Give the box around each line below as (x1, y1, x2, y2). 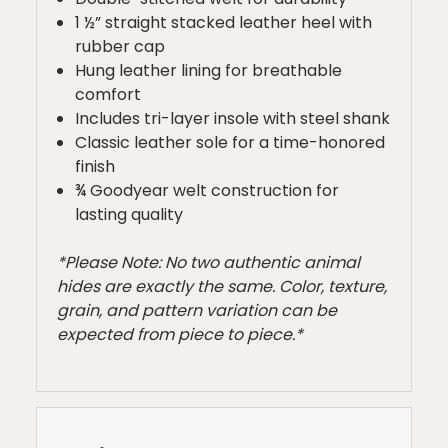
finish (75, 154, 116, 178)
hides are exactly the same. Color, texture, (57, 274, 387, 298)
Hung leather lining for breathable (75, 58, 343, 82)
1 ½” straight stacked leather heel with (75, 10, 373, 34)
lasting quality (75, 202, 184, 226)
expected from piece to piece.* (57, 322, 303, 346)
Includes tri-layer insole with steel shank (75, 106, 391, 130)
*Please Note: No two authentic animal (57, 250, 360, 274)
